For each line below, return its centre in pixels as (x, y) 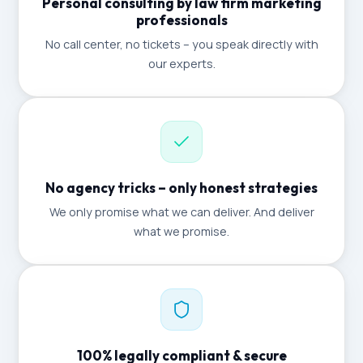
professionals (181, 20)
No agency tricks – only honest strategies (181, 188)
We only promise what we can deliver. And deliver (181, 212)
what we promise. (181, 231)
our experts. (181, 64)
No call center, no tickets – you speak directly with (181, 44)
